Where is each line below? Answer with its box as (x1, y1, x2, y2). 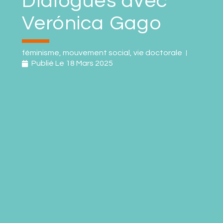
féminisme (22, 49, 60, 57)
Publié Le (31, 59, 65, 67)
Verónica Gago (22, 13, 161, 33)
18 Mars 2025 (66, 59, 113, 67)
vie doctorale (133, 49, 183, 57)
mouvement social (63, 49, 130, 57)
